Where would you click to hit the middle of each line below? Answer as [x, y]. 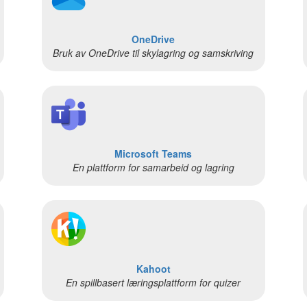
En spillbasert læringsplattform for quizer [153, 282]
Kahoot [153, 268]
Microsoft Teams [153, 154]
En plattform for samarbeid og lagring [153, 168]
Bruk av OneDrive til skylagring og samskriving [153, 52]
